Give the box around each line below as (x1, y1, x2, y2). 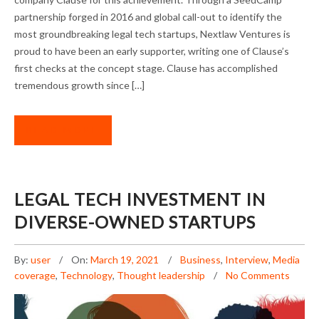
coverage (14, 269, 56, 282)
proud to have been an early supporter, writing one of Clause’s (14, 45, 289, 58)
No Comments (226, 269, 290, 282)
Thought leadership (117, 269, 205, 282)
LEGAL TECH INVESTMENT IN (14, 189, 266, 210)
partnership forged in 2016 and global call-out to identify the (14, 11, 282, 23)
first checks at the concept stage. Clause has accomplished (14, 62, 278, 75)
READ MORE (26, 125, 100, 136)
